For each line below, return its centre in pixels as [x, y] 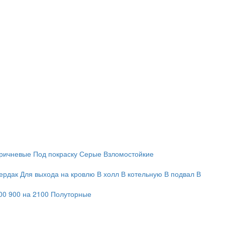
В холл [108, 174]
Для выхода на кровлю [58, 174]
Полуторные [71, 194]
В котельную [142, 174]
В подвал [179, 174]
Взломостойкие [129, 154]
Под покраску [55, 154]
